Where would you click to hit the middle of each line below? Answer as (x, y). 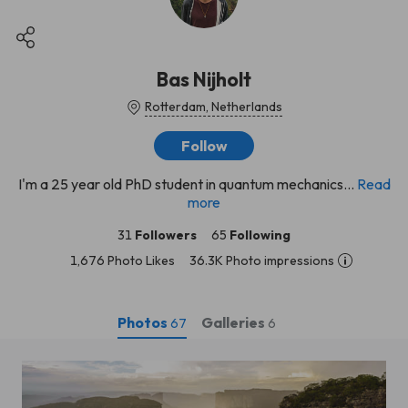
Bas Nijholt (204, 79)
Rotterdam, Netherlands (213, 107)
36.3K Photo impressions (262, 260)
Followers (166, 235)
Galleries (235, 322)
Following (260, 235)
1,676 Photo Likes (122, 260)
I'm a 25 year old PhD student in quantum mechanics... (186, 184)
